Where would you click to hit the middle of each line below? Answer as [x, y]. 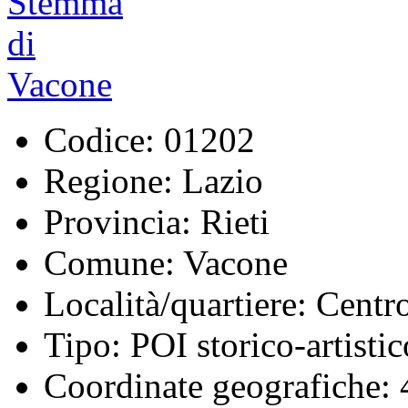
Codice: [99, 139]
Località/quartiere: [175, 303]
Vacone [231, 262]
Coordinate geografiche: [217, 385]
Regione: [108, 180]
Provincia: [117, 221]
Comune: [109, 262]
